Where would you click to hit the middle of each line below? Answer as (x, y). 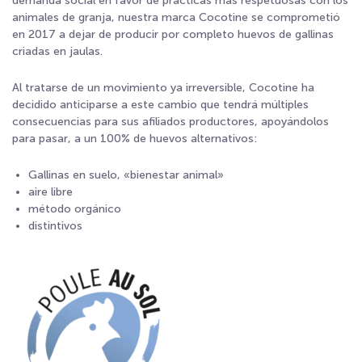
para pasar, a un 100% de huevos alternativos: (135, 139)
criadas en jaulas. (57, 51)
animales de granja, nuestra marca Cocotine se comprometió (176, 17)
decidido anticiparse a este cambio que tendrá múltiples (160, 105)
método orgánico (75, 209)
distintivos (55, 226)
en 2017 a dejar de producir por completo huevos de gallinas (173, 34)
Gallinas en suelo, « (79, 175)
